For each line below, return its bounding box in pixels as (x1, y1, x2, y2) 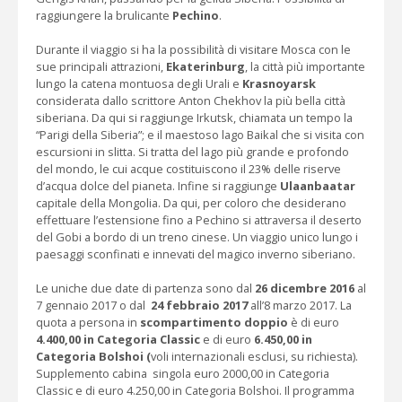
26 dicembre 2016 (255, 280, 354, 297)
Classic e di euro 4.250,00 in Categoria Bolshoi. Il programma (36, 382, 354, 399)
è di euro (291, 314, 339, 331)
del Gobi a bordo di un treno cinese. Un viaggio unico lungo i (36, 229, 358, 246)
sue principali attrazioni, (36, 58, 163, 75)
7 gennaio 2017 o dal (36, 297, 151, 314)
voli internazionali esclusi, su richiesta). (151, 348, 358, 365)
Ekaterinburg (163, 58, 245, 75)
